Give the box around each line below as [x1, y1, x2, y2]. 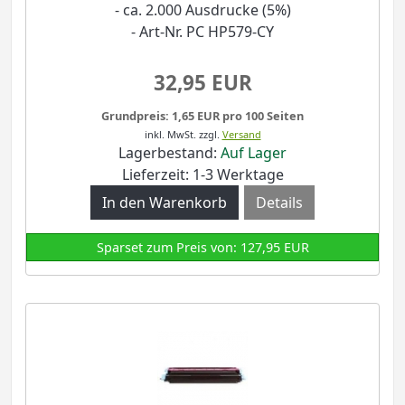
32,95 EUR [153, 69, 252, 98]
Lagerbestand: [118, 143, 221, 164]
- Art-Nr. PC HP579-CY [131, 21, 274, 42]
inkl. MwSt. [144, 127, 196, 142]
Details [256, 193, 303, 213]
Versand [221, 127, 261, 142]
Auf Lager [221, 143, 287, 164]
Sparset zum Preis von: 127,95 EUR [96, 239, 309, 257]
